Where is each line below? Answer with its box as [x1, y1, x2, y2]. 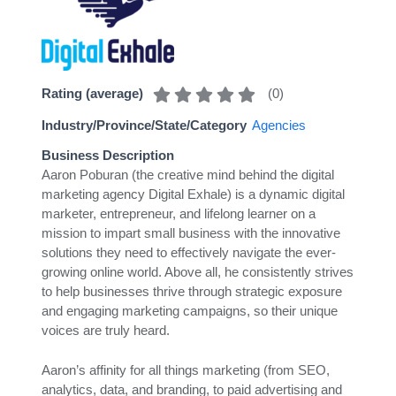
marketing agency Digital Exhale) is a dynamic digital [42, 187, 345, 202]
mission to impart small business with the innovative [42, 225, 340, 240]
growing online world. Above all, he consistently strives [42, 264, 354, 279]
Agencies [252, 118, 306, 133]
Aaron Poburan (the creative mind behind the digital [42, 167, 334, 182]
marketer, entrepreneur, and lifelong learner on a [42, 206, 316, 221]
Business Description [42, 148, 174, 163]
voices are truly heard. [42, 323, 170, 338]
